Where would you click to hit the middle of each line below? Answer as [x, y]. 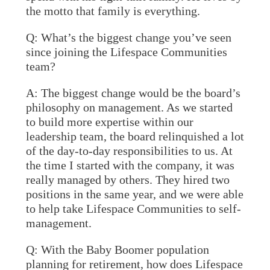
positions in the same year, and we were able [134, 194]
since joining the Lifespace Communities [126, 52]
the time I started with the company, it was [130, 165]
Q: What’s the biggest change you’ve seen [128, 37]
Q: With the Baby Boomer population [117, 250]
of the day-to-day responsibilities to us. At [129, 151]
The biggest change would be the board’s [139, 93]
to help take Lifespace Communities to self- [133, 209]
